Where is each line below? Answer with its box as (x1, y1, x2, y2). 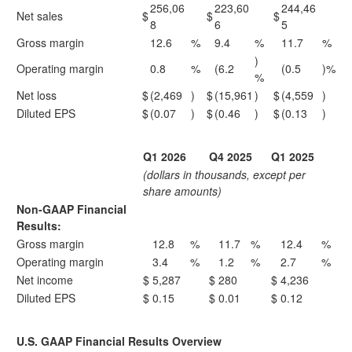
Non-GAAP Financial (16, 201, 126, 217)
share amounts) (143, 183, 222, 199)
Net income (16, 272, 73, 288)
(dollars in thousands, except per (143, 167, 306, 182)
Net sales (16, 8, 63, 24)
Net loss (16, 87, 57, 103)
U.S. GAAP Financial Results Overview (16, 333, 222, 349)
